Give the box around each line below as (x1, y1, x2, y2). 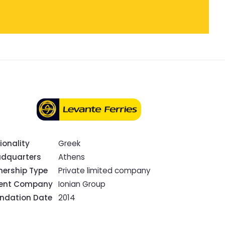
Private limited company (58, 165, 151, 176)
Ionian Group (58, 178, 106, 189)
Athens (58, 151, 85, 162)
